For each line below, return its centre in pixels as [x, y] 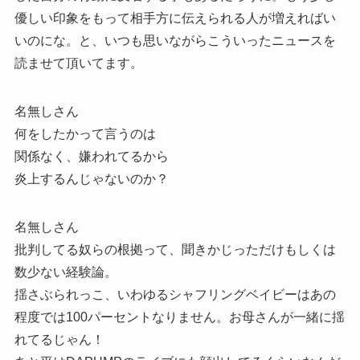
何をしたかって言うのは [85, 134]
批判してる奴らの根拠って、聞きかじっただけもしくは [175, 250]
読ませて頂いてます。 [78, 63]
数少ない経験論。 [65, 272]
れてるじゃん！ [59, 340]
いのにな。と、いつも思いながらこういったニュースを [175, 41]
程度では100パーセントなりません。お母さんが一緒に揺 [179, 317]
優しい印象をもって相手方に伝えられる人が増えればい [175, 18]
